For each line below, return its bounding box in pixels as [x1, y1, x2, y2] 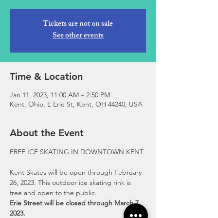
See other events [52, 29, 104, 43]
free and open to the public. [10, 188, 97, 197]
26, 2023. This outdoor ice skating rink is [10, 178, 133, 187]
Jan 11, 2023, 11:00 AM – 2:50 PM [10, 91, 110, 99]
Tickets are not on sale [43, 18, 113, 32]
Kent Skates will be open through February [10, 168, 144, 177]
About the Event [10, 127, 84, 139]
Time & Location [10, 71, 83, 82]
